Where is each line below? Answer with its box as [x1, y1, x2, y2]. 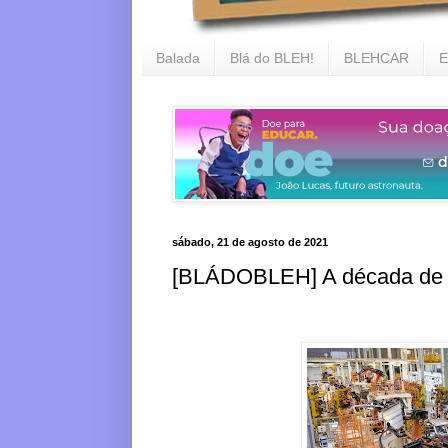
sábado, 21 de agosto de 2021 [172, 235, 328, 248]
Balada [156, 50, 200, 67]
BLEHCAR [344, 50, 409, 67]
